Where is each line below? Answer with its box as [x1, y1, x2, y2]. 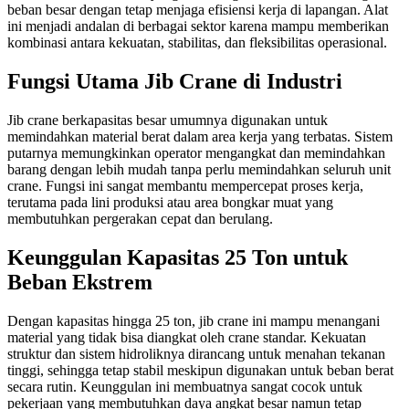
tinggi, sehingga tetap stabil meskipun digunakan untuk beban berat [7, 362, 393, 378]
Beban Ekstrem [7, 269, 152, 294]
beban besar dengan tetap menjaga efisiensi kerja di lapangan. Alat [7, 2, 388, 18]
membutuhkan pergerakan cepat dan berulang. [7, 210, 273, 226]
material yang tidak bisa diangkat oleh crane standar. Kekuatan [7, 329, 366, 345]
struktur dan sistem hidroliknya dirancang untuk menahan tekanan [7, 345, 385, 362]
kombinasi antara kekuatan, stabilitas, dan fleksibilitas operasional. [7, 35, 387, 51]
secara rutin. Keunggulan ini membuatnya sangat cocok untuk [7, 378, 362, 394]
